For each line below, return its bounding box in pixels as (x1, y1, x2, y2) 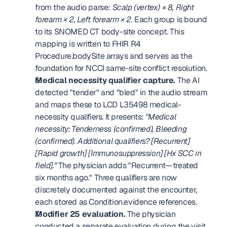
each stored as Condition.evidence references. (35, 197, 199, 207)
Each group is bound (132, 14, 207, 25)
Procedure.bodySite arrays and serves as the (35, 51, 193, 61)
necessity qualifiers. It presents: (35, 111, 146, 122)
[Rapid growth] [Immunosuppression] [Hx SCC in (35, 148, 202, 159)
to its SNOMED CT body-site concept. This (35, 26, 184, 37)
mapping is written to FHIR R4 (35, 39, 141, 49)
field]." (35, 160, 57, 171)
